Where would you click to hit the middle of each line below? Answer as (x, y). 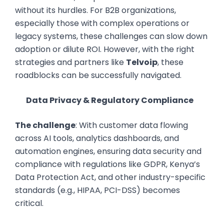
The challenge (45, 125)
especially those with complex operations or (102, 23)
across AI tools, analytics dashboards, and (97, 138)
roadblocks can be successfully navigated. (98, 75)
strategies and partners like (70, 62)
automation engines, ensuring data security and (108, 151)
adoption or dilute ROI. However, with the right (105, 49)
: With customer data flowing (132, 125)
